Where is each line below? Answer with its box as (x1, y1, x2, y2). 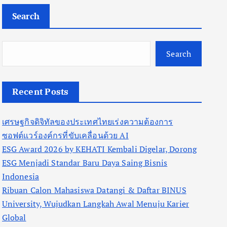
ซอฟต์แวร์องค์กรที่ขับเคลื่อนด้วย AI (2, 130, 129, 141)
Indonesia (2, 171, 39, 182)
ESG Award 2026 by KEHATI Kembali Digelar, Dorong (2, 143, 197, 155)
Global (2, 212, 26, 223)
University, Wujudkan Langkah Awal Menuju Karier (2, 198, 190, 209)
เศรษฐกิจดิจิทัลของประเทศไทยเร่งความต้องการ (2, 116, 173, 127)
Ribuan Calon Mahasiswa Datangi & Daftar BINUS (2, 184, 186, 196)
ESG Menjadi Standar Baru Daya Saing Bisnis (2, 157, 168, 168)
